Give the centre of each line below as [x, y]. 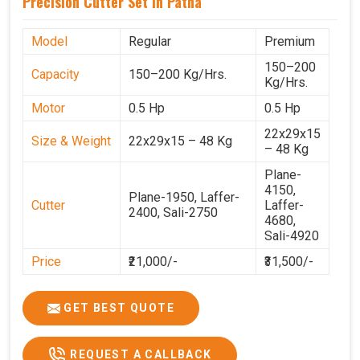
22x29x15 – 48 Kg [180, 141]
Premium [290, 41]
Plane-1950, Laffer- [184, 197]
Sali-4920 [292, 235]
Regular [150, 41]
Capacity [55, 74]
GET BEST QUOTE [117, 307]
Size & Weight [71, 141]
